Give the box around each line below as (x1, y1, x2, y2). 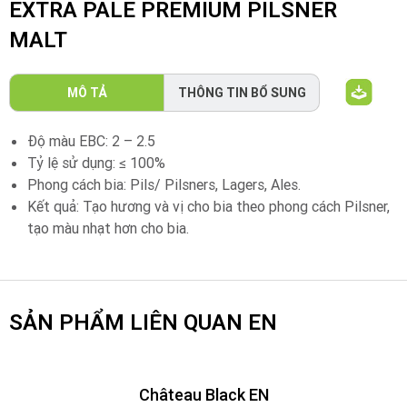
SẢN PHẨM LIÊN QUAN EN (9, 309, 277, 335)
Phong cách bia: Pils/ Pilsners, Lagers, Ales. (27, 174, 301, 194)
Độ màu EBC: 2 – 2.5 (27, 131, 155, 150)
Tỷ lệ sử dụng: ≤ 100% (27, 153, 165, 172)
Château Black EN (138, 384, 269, 404)
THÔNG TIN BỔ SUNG (177, 84, 306, 101)
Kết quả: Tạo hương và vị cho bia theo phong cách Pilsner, (27, 196, 390, 215)
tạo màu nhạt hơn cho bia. (27, 218, 189, 237)
